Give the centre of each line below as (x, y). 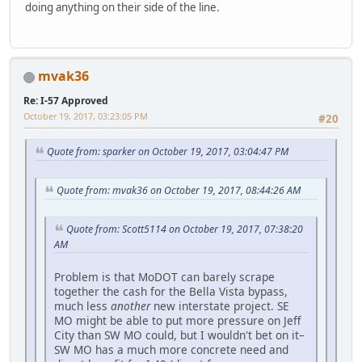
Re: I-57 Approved (66, 101)
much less (82, 305)
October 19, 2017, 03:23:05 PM (86, 116)
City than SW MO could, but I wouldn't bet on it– (179, 335)
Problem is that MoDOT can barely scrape (164, 276)
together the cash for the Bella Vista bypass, (171, 291)
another (130, 305)
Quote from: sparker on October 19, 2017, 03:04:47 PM (168, 152)
